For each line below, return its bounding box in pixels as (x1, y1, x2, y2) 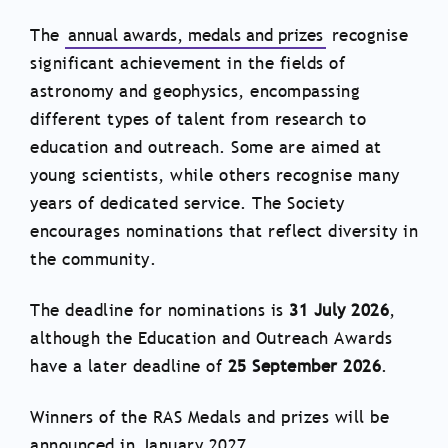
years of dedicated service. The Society (30, 192, 345, 216)
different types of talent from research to (30, 108, 366, 132)
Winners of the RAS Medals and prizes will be (30, 406, 389, 430)
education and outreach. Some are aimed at (30, 136, 382, 160)
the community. (30, 248, 156, 272)
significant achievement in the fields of (30, 52, 345, 76)
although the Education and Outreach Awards (30, 327, 392, 351)
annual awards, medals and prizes (68, 24, 324, 48)
